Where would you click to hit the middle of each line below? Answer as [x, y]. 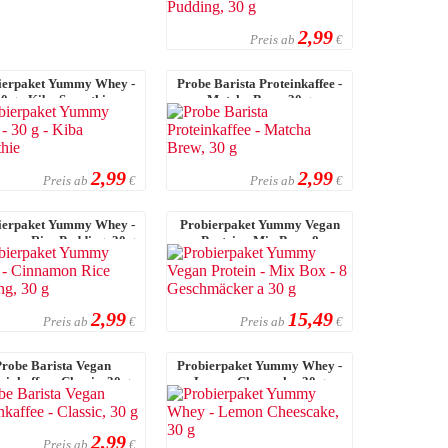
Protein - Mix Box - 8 [259, 240]
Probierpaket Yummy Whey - [260, 365]
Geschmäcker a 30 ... [259, 256]
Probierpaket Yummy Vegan [259, 224]
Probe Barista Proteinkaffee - [260, 83]
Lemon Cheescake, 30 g [259, 381]
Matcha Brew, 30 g [260, 99]
